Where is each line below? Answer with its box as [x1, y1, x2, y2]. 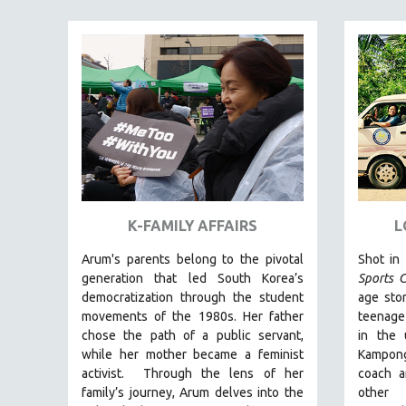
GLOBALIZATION [97, 130, 182, 141]
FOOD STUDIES [97, 75, 177, 87]
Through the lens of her [142, 365, 304, 381]
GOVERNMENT [97, 157, 171, 169]
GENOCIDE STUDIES [97, 102, 199, 114]
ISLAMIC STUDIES [97, 320, 186, 332]
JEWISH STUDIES [97, 347, 183, 359]
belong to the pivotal [176, 251, 304, 266]
